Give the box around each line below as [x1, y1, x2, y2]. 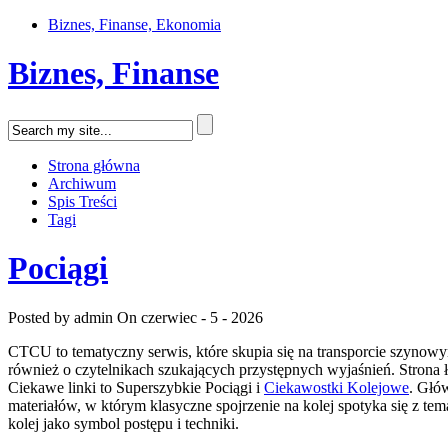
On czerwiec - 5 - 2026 [117, 308, 263, 326]
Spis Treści [48, 192, 117, 210]
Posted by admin [8, 308, 113, 326]
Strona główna [48, 156, 140, 174]
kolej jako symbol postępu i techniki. [8, 414, 239, 432]
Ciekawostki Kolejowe [264, 378, 409, 396]
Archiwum [48, 174, 116, 192]
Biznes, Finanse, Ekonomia [48, 16, 221, 33]
